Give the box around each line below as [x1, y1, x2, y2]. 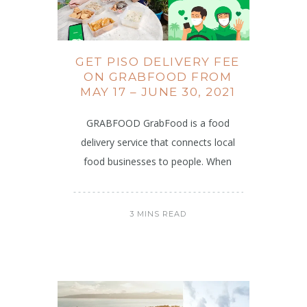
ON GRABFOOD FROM [84, 69, 232, 84]
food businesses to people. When [84, 154, 232, 168]
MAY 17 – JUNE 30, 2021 [80, 84, 235, 99]
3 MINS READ [129, 208, 186, 219]
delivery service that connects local [80, 135, 235, 149]
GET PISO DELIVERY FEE [75, 54, 240, 69]
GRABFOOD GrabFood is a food [86, 116, 230, 130]
